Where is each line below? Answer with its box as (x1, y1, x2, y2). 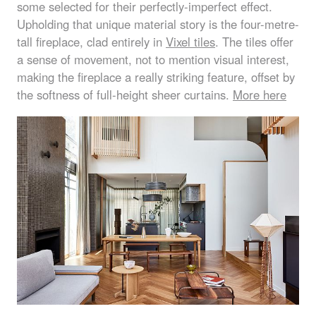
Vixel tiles (166, 33, 215, 51)
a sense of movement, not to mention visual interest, (17, 51, 289, 68)
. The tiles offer (215, 33, 293, 51)
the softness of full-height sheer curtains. (17, 86, 233, 104)
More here (233, 86, 286, 104)
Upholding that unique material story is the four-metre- (17, 16, 299, 33)
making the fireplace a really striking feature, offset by (17, 68, 295, 86)
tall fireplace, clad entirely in (17, 33, 166, 51)
